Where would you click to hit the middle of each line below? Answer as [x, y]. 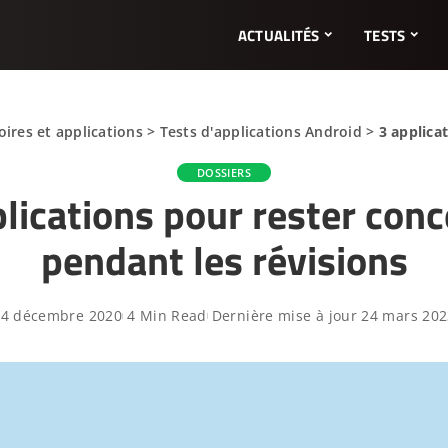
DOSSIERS [224, 172]
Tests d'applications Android [260, 131]
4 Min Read [167, 315]
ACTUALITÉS [278, 35]
